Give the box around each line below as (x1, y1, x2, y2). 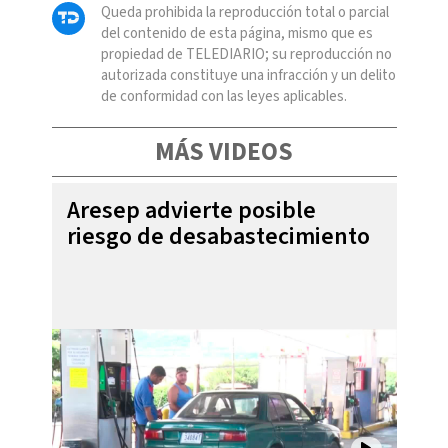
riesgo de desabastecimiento (66, 218, 370, 254)
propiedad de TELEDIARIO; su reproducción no (100, 43, 392, 65)
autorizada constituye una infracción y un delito (100, 64, 396, 86)
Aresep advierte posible (66, 192, 316, 228)
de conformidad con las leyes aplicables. (100, 85, 347, 107)
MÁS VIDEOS (155, 133, 293, 170)
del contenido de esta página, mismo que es (100, 22, 373, 44)
